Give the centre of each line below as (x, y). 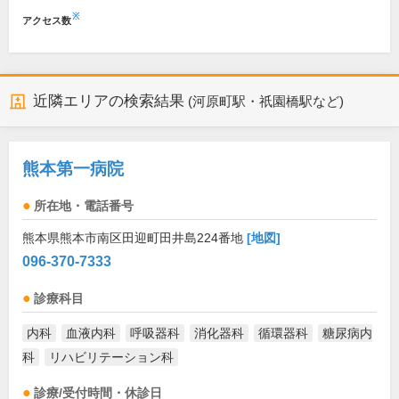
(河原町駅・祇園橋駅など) (265, 102)
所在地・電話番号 (84, 206)
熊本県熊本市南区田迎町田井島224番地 (134, 238)
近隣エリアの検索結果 (109, 101)
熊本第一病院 (73, 169)
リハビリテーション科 (111, 357)
